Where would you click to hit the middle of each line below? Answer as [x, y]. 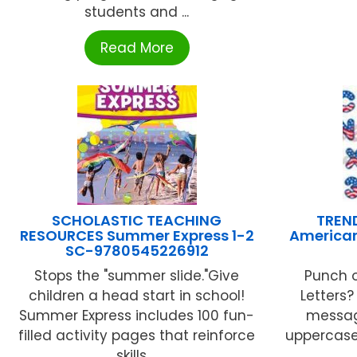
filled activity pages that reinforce [137, 336]
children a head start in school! [137, 296]
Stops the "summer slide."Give [137, 276]
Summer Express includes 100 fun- [137, 316]
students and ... [137, 12]
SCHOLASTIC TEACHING [137, 221]
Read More [137, 48]
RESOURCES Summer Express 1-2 [137, 236]
